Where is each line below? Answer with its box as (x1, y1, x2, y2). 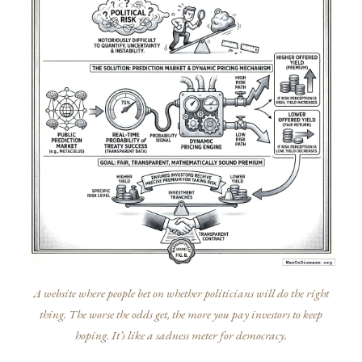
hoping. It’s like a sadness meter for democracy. (75, 327, 287, 344)
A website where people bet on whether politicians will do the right (33, 285, 329, 302)
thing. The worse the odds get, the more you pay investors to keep (40, 306, 322, 323)
